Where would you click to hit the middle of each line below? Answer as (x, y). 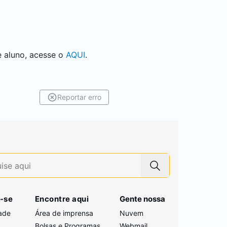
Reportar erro (79, 97)
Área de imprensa (64, 213)
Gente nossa (143, 199)
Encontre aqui (62, 199)
